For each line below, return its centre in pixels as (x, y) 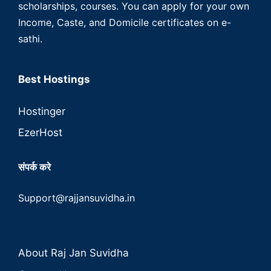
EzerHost (40, 133)
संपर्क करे (34, 167)
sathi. (30, 39)
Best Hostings (54, 80)
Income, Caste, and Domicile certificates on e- (125, 23)
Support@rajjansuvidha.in (77, 198)
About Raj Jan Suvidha (73, 253)
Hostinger (42, 111)
